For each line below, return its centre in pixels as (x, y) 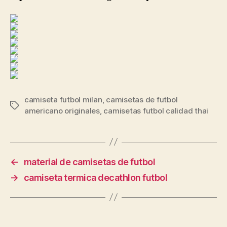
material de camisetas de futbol (89, 162)
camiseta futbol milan (63, 99)
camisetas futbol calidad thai (156, 110)
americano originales (62, 110)
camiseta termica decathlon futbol (96, 177)
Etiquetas (27, 105)
